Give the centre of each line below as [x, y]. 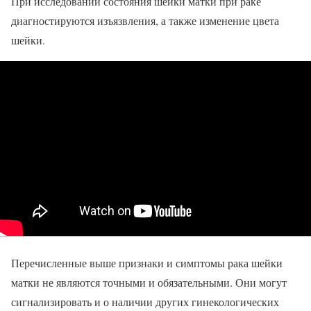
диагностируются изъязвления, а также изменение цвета [145, 21]
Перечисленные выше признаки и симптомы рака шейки [147, 262]
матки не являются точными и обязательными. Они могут [149, 282]
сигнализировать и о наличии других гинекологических [145, 301]
